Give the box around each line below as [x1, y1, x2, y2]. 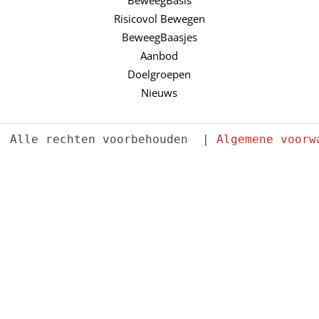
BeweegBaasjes [121, 29, 197, 44]
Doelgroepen [127, 66, 192, 81]
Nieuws [141, 85, 178, 100]
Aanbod [140, 48, 179, 63]
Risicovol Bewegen [113, 11, 205, 26]
